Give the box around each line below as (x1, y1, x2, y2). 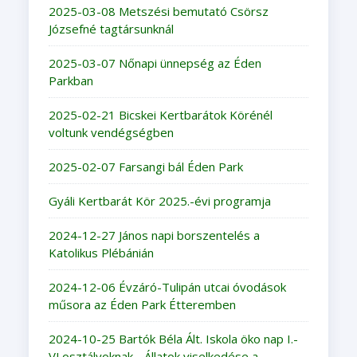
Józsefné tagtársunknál (48, 20, 174, 37)
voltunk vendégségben (48, 124, 174, 140)
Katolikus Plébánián (48, 244, 154, 261)
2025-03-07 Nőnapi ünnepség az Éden (48, 54, 261, 71)
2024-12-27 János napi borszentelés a (48, 226, 260, 243)
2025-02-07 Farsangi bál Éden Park (48, 158, 243, 175)
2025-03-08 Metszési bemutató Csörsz (48, 2, 269, 19)
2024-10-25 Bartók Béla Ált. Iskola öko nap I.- (48, 330, 298, 347)
